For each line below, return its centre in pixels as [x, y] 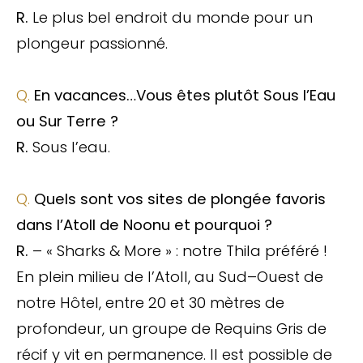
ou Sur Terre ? [67, 121]
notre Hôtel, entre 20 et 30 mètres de [150, 302]
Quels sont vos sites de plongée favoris [180, 199]
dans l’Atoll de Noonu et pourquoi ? [144, 224]
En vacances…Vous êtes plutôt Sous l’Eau [185, 95]
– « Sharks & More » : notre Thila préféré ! [180, 250]
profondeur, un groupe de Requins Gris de [171, 328]
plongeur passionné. [92, 43]
